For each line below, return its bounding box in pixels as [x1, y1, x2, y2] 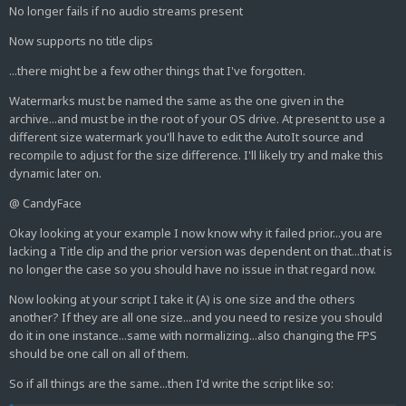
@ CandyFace [9, 195, 82, 212]
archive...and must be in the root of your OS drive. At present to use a [9, 111, 385, 128]
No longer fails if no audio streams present [9, 3, 243, 20]
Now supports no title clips [9, 33, 153, 50]
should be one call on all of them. [9, 345, 188, 362]
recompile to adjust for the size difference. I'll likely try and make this [9, 147, 383, 164]
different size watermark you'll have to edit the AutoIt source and [9, 129, 363, 146]
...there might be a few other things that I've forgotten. [9, 63, 305, 80]
